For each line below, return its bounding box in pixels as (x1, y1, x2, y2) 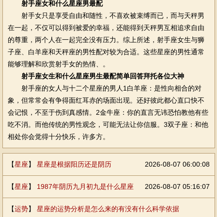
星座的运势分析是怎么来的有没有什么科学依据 (36, 205, 179, 213)
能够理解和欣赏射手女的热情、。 (7, 60, 109, 68)
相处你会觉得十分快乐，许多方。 (7, 133, 109, 140)
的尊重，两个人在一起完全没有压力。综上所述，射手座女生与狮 (7, 36, 204, 44)
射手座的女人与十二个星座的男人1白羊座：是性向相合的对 (7, 84, 201, 92)
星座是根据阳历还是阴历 (36, 160, 111, 168)
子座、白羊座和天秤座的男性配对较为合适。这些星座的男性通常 (7, 48, 204, 56)
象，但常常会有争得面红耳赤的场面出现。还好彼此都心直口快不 (7, 96, 204, 104)
